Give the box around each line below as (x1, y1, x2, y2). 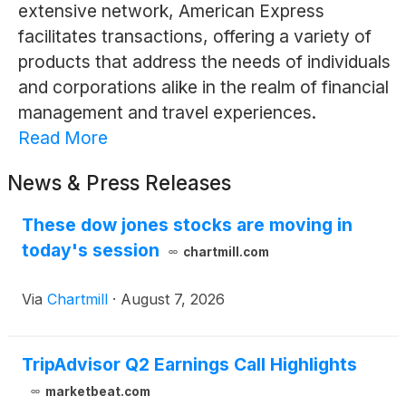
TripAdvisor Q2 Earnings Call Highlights (22, 353, 357, 376)
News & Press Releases (7, 170, 231, 196)
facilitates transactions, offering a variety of (17, 25, 372, 48)
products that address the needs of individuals (17, 51, 391, 73)
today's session (22, 239, 159, 262)
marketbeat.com (44, 384, 150, 400)
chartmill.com (182, 245, 269, 260)
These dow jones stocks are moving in (22, 214, 353, 237)
